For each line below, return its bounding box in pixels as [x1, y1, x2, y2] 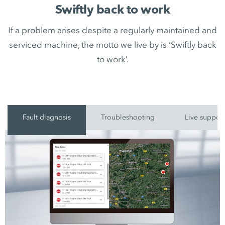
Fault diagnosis [23, 113, 71, 122]
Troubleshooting [101, 113, 155, 122]
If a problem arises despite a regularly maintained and [8, 25, 217, 35]
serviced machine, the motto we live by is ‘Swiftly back [9, 39, 216, 50]
